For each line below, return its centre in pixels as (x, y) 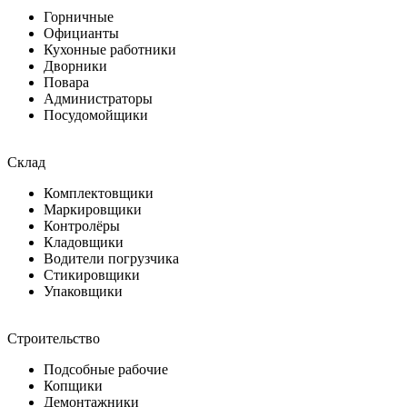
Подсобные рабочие (106, 369)
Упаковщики (83, 291)
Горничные (79, 16)
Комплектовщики (99, 193)
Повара (66, 82)
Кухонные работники (110, 49)
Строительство (54, 338)
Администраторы (98, 98)
